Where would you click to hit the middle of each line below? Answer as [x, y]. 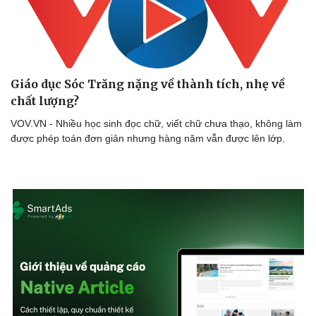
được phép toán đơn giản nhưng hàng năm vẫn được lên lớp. [148, 139]
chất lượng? [45, 101]
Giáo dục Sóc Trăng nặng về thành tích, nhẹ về [148, 84]
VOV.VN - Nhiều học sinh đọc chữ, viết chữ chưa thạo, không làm [156, 124]
